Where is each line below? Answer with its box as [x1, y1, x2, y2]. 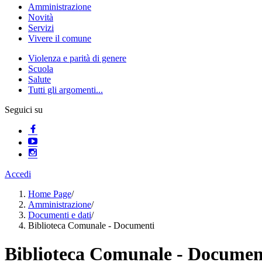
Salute [28, 74, 51, 84]
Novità [28, 12, 53, 22]
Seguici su [5, 105, 43, 115]
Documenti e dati [28, 210, 91, 220]
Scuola [28, 64, 53, 74]
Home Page [28, 189, 71, 199]
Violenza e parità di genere [28, 53, 126, 63]
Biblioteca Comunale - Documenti [28, 220, 154, 230]
